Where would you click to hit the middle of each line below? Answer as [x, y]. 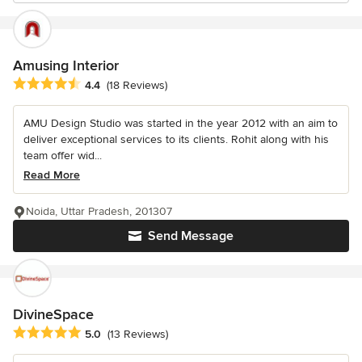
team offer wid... [63, 156]
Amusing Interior [66, 65]
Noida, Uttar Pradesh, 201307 [99, 212]
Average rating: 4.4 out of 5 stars [104, 84]
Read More [52, 175]
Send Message [191, 236]
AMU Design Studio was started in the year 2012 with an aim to [181, 124]
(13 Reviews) [138, 335]
